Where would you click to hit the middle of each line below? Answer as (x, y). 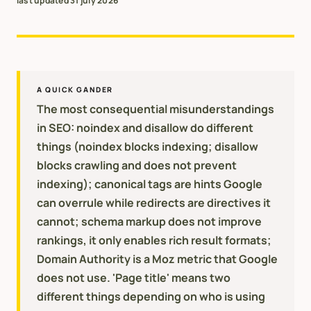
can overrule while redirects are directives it (154, 202)
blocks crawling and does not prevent (137, 165)
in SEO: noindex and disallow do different (145, 127)
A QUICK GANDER (75, 90)
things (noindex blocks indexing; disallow (148, 146)
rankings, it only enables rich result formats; (154, 240)
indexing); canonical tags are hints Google (150, 184)
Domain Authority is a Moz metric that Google (157, 259)
